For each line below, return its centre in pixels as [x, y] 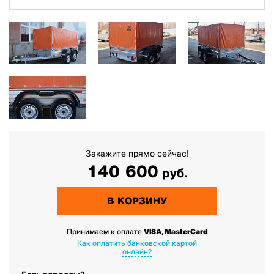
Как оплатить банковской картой [137, 243]
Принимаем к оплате [105, 231]
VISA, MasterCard [176, 231]
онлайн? [137, 252]
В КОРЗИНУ [137, 201]
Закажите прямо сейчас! [137, 153]
